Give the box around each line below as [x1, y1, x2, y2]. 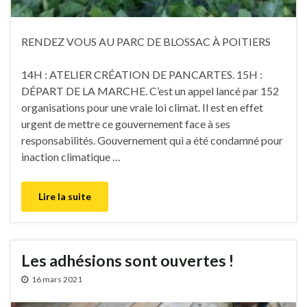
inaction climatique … [21, 149, 121, 163]
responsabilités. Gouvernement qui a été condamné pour [21, 133, 283, 147]
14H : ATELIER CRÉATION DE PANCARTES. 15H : [21, 67, 262, 81]
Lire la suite [38, 190, 91, 202]
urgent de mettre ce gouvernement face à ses [21, 116, 230, 130]
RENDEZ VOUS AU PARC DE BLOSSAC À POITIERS [21, 34, 271, 48]
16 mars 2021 [32, 273, 82, 284]
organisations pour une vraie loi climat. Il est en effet [21, 100, 263, 114]
